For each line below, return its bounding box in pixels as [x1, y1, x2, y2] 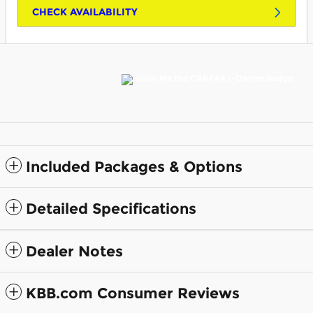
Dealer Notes [26, 242, 123, 261]
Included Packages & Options [26, 158, 242, 176]
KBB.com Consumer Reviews [26, 284, 240, 303]
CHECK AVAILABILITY [32, 6, 138, 19]
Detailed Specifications [26, 200, 196, 218]
